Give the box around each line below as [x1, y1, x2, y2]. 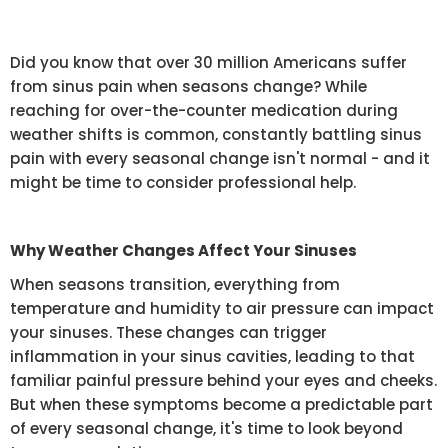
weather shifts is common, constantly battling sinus [10, 124, 422, 146]
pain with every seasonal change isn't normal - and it [10, 148, 430, 170]
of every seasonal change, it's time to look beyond [10, 418, 403, 440]
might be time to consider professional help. [10, 172, 356, 194]
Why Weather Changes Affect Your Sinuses [10, 240, 357, 262]
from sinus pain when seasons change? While [10, 76, 367, 98]
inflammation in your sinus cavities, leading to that [10, 346, 415, 368]
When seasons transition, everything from [10, 274, 340, 296]
